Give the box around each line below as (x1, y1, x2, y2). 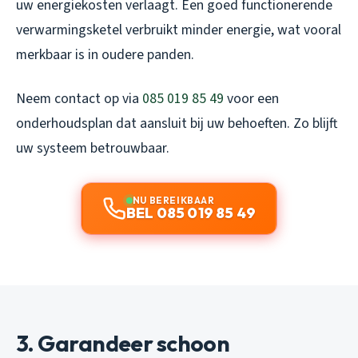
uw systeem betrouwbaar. (16, 138, 169, 159)
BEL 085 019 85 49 (125, 204, 257, 223)
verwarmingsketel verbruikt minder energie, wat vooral (16, 20, 341, 41)
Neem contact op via (16, 89, 142, 109)
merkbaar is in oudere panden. (16, 45, 194, 66)
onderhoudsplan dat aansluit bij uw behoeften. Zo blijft (16, 113, 337, 134)
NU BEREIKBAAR (132, 194, 215, 207)
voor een (224, 89, 279, 109)
